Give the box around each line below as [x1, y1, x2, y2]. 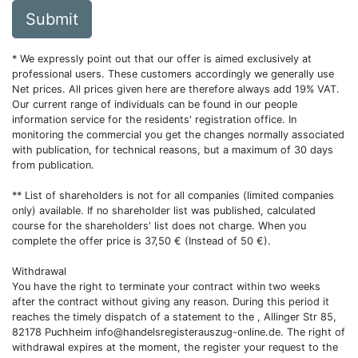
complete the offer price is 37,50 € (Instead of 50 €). [12, 235, 271, 247]
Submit [26, 10, 78, 29]
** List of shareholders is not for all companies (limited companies [12, 189, 334, 201]
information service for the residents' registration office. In [12, 113, 296, 125]
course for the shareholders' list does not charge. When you [12, 220, 306, 232]
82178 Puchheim [12, 326, 95, 338]
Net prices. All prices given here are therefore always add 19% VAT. [12, 83, 340, 95]
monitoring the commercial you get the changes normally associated [12, 129, 344, 141]
